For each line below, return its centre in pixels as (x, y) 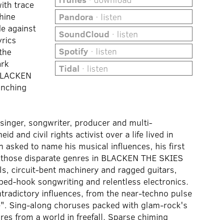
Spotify (74, 51)
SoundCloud (84, 34)
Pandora (76, 17)
